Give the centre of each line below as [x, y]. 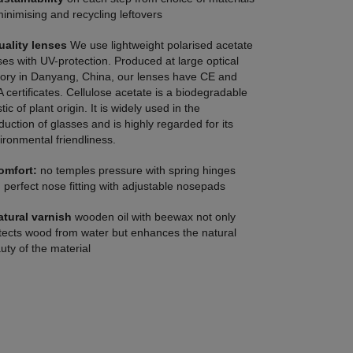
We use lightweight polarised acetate [162, 45]
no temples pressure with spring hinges [138, 171]
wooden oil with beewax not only [155, 217]
